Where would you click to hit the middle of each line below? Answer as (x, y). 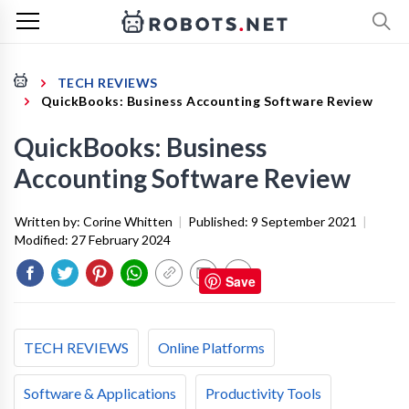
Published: (220, 221)
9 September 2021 (304, 221)
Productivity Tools (263, 393)
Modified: (43, 240)
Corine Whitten (128, 221)
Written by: (49, 221)
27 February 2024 (121, 240)
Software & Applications (100, 393)
